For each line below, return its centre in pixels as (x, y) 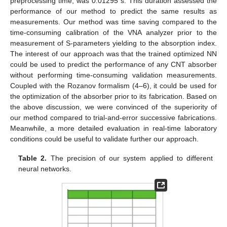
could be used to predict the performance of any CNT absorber (113, 65)
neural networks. (45, 169)
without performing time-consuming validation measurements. (113, 75)
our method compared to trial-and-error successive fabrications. (113, 118)
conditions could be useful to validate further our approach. (104, 139)
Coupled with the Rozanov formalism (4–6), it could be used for (113, 86)
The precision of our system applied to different (130, 158)
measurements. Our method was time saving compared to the (113, 22)
